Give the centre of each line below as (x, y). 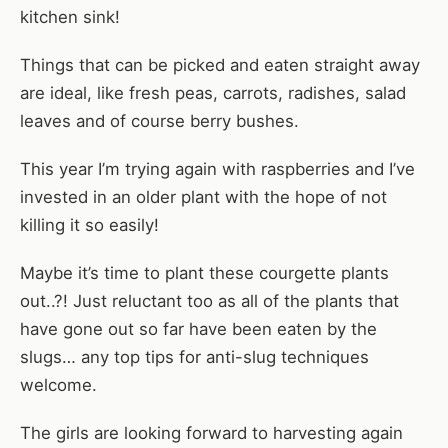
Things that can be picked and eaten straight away (220, 64)
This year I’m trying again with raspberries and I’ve (217, 168)
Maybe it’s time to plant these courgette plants (204, 272)
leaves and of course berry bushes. (159, 120)
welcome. (58, 384)
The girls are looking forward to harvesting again (211, 432)
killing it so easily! (89, 224)
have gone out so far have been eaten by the (198, 328)
